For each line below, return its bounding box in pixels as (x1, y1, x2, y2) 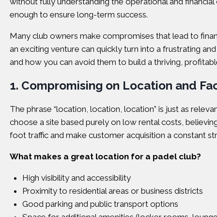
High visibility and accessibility (22, 173, 131, 183)
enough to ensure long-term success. (10, 10, 148, 19)
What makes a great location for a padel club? (10, 152, 201, 161)
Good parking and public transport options (22, 199, 178, 209)
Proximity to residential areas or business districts (22, 186, 203, 196)
